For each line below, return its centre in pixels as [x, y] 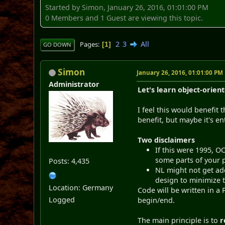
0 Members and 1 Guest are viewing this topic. [124, 18]
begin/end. [156, 200]
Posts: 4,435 [69, 161]
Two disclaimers [166, 140]
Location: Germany [81, 187]
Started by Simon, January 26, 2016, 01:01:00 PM [127, 7]
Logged [62, 199]
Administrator [74, 84]
